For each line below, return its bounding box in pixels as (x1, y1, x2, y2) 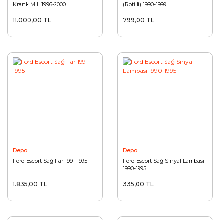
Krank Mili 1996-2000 (13, 1, 66, 8)
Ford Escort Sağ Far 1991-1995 (13, 157, 87, 165)
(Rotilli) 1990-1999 (123, 1, 166, 8)
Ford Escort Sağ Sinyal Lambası (123, 157, 204, 165)
